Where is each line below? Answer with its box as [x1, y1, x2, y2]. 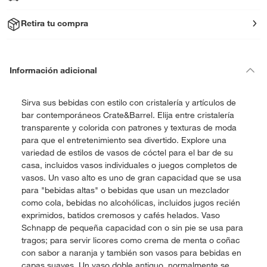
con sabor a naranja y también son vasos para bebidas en [21, 247, 241, 258]
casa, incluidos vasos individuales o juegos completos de [21, 160, 237, 170]
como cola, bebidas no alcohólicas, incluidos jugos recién [21, 197, 240, 208]
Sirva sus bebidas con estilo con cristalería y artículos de [21, 97, 236, 108]
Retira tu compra [21, 18, 89, 29]
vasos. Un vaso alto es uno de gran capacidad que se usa [21, 172, 241, 183]
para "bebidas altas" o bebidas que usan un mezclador [21, 185, 229, 195]
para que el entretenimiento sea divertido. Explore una [21, 135, 226, 145]
